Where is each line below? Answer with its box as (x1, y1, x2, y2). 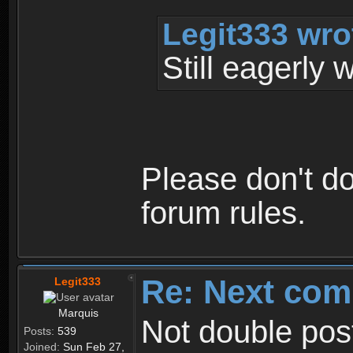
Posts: (24, 325, 54, 338)
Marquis (58, 307, 98, 320)
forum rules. (141, 195, 306, 232)
